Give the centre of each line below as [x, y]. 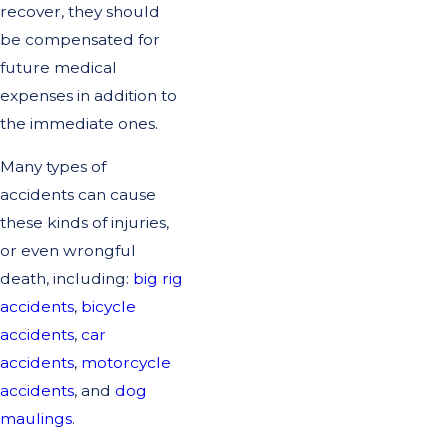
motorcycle [126, 363]
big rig [158, 279]
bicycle [108, 307]
